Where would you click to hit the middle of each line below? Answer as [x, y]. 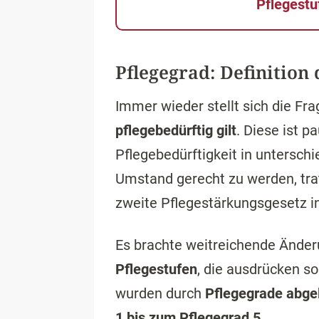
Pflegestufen [156, 269]
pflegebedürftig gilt [176, 130]
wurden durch [160, 293]
